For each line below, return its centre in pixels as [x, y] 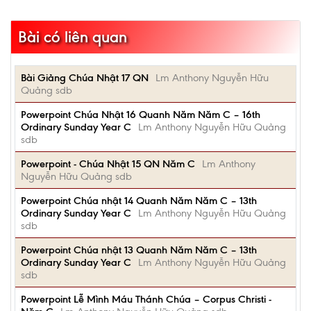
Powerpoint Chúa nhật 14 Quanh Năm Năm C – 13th [139, 201]
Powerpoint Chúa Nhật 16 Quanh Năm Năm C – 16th [141, 115]
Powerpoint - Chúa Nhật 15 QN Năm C [108, 164]
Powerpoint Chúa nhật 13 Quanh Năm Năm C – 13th [139, 250]
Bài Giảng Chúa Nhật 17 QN [85, 78]
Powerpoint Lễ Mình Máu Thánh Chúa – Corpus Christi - [146, 299]
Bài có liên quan [73, 37]
